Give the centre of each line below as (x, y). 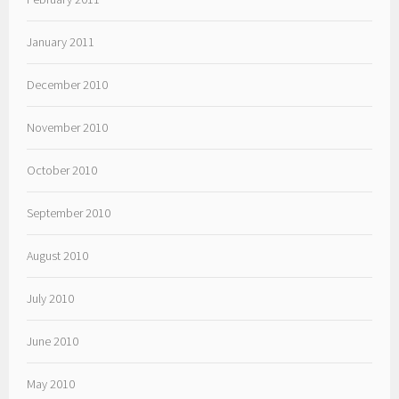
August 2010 (58, 256)
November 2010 (68, 128)
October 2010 (62, 171)
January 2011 (61, 42)
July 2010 (51, 299)
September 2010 (69, 213)
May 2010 (51, 384)
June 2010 (53, 342)
